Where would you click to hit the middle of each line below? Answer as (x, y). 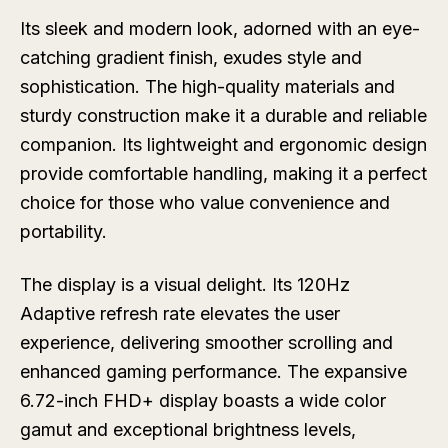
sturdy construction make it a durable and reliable (223, 116)
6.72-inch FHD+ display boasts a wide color (203, 401)
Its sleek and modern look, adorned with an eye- (220, 29)
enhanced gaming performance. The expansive (213, 372)
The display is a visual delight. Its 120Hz (185, 285)
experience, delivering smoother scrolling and (206, 343)
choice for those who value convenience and (205, 203)
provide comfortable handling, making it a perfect (223, 174)
